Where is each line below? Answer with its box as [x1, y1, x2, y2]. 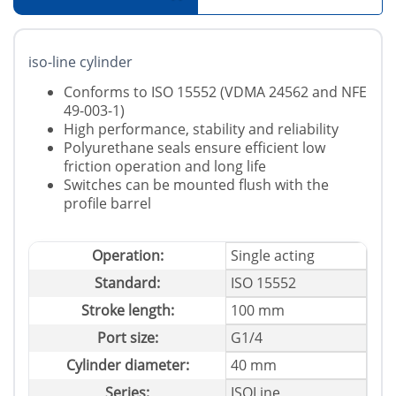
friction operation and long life [64, 156, 266, 177]
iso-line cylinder [28, 52, 133, 72]
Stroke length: [80, 301, 174, 321]
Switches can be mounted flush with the [64, 175, 329, 195]
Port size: [96, 328, 158, 348]
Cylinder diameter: [65, 355, 189, 376]
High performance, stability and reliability [64, 119, 339, 140]
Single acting [231, 246, 315, 266]
